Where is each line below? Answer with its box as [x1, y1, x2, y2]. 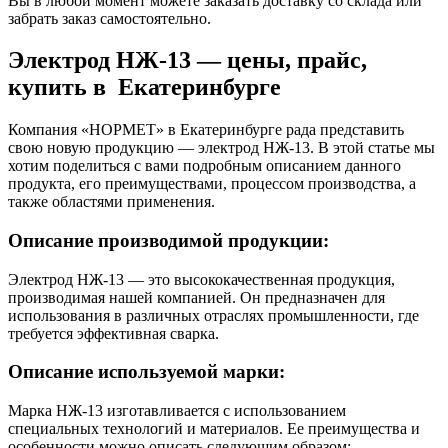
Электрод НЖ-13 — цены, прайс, [8, 47, 367, 74]
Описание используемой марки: [8, 361, 285, 383]
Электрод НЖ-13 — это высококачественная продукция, [8, 270, 395, 288]
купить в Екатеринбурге [8, 74, 281, 101]
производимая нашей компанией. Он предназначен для [8, 288, 385, 306]
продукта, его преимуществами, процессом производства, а [8, 175, 416, 193]
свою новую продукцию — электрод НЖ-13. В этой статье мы [8, 139, 435, 157]
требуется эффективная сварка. [8, 324, 219, 342]
